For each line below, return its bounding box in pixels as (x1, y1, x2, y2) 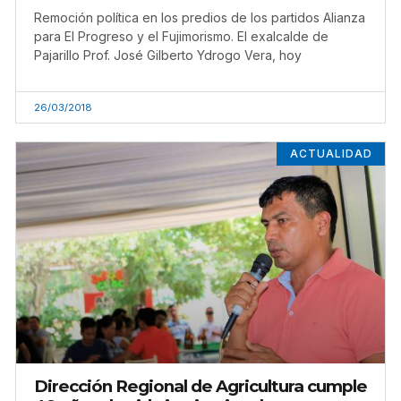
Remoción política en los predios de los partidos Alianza (34, 9, 365, 25)
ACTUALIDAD (289, 147, 372, 161)
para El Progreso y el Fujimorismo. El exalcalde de (34, 28, 328, 44)
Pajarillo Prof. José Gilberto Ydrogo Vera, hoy (34, 47, 302, 63)
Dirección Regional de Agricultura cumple (34, 376, 367, 397)
